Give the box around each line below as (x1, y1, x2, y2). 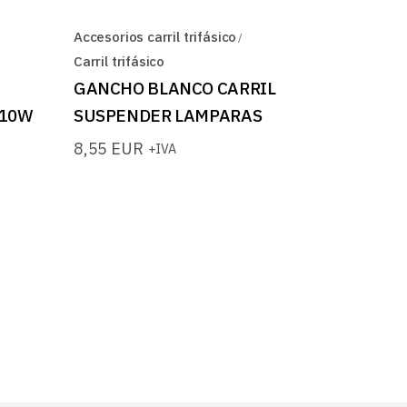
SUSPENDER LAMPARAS (74, 104, 263, 126)
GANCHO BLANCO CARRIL (74, 76, 276, 99)
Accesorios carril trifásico (74, 27, 237, 45)
